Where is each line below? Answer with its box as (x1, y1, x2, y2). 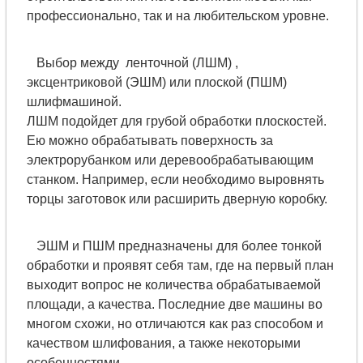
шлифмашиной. (26, 95, 128, 109)
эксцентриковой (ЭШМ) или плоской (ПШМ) (26, 75, 287, 89)
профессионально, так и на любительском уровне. (26, 9, 329, 23)
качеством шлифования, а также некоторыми (26, 336, 301, 350)
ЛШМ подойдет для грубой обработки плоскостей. (26, 114, 327, 128)
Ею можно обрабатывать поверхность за (26, 134, 273, 147)
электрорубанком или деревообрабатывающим (26, 153, 314, 167)
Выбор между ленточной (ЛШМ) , (26, 56, 238, 70)
